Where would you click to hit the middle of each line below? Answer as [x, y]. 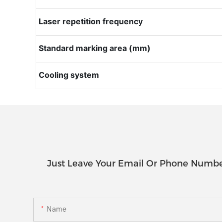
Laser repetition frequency [90, 21]
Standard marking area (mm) [94, 48]
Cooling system [69, 75]
